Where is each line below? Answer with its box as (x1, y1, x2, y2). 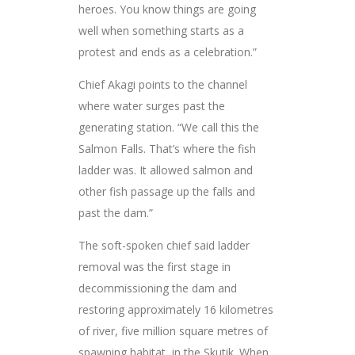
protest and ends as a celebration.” (78, 44, 257, 59)
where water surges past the (78, 97, 225, 113)
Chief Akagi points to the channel (78, 76, 247, 92)
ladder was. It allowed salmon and (78, 162, 253, 177)
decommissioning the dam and (78, 280, 237, 296)
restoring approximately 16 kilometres (78, 301, 273, 317)
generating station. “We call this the (78, 119, 259, 135)
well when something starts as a (78, 22, 244, 38)
